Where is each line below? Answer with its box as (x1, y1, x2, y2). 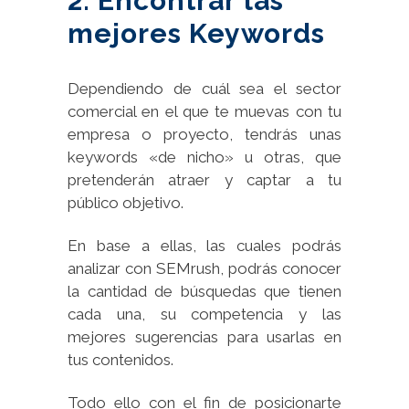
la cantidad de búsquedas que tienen (68, 282, 341, 301)
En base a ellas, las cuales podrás (68, 236, 341, 256)
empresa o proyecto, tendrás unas (68, 125, 341, 144)
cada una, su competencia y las (68, 305, 341, 324)
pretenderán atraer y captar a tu (68, 171, 341, 190)
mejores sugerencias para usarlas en (68, 328, 341, 347)
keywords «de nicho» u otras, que (68, 148, 341, 167)
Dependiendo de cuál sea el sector (68, 79, 341, 99)
